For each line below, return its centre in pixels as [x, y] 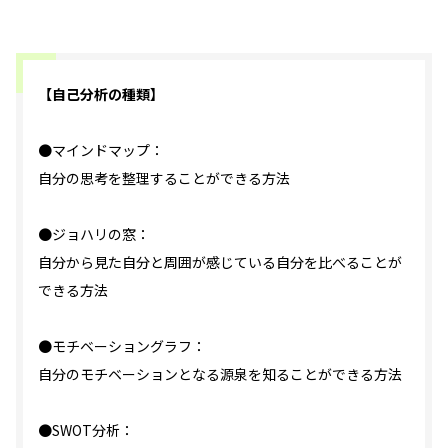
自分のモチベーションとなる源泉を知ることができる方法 [220, 373]
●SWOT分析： [86, 429]
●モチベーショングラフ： [122, 345]
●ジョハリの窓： [94, 233]
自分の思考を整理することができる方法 [164, 177]
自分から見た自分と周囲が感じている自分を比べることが [220, 261]
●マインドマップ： [101, 149]
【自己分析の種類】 [101, 93]
